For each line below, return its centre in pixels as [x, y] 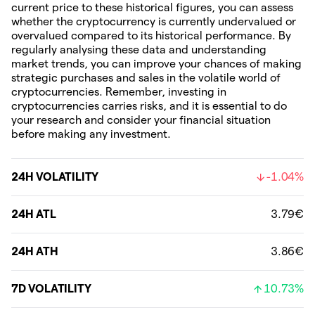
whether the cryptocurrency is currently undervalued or [154, 21]
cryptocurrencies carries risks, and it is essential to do [149, 106]
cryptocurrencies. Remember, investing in [119, 92]
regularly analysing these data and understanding [139, 50]
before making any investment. [91, 134]
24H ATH [35, 251]
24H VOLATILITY [55, 177]
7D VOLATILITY [51, 289]
